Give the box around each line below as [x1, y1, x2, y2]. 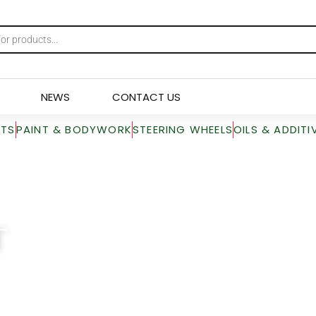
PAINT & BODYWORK [16, 122, 132, 137]
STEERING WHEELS [132, 122, 233, 137]
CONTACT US [112, 89, 181, 104]
